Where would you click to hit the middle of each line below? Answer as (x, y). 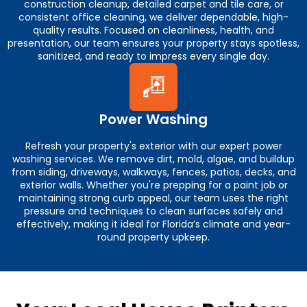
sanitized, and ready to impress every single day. (153, 56)
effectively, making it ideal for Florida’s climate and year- (153, 224)
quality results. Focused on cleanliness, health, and (153, 30)
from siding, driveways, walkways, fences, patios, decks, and (153, 172)
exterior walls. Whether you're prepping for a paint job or (153, 185)
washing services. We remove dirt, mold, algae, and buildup (153, 159)
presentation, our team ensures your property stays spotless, (153, 43)
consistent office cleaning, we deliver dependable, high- (153, 17)
